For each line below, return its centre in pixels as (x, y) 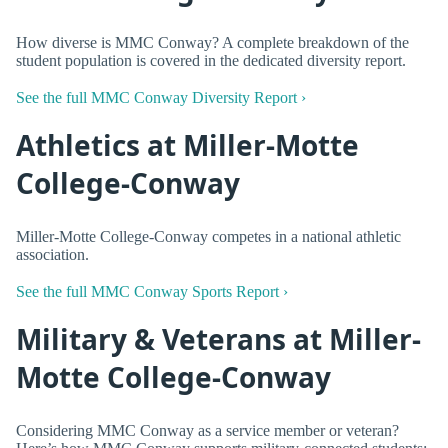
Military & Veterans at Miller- (218, 339)
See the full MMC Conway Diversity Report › (161, 98)
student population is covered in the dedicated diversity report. (211, 60)
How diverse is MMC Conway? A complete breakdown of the (212, 42)
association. (52, 254)
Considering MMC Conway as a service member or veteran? (207, 430)
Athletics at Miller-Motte (187, 145)
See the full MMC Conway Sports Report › (152, 292)
